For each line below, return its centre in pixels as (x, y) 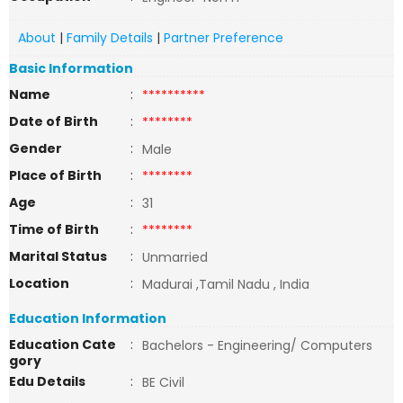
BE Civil (163, 382)
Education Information (88, 318)
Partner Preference (224, 38)
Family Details (110, 38)
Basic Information (71, 68)
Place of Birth (55, 175)
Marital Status (58, 256)
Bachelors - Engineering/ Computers (257, 345)
